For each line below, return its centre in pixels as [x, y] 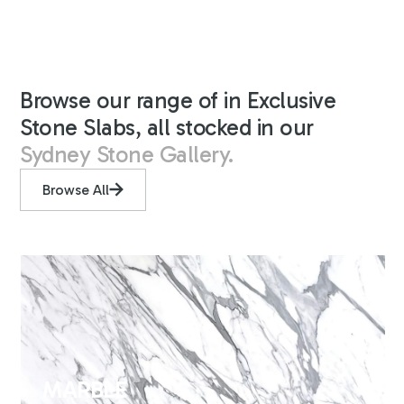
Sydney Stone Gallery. [127, 154]
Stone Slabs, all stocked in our [167, 127]
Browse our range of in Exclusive [178, 100]
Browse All [76, 189]
